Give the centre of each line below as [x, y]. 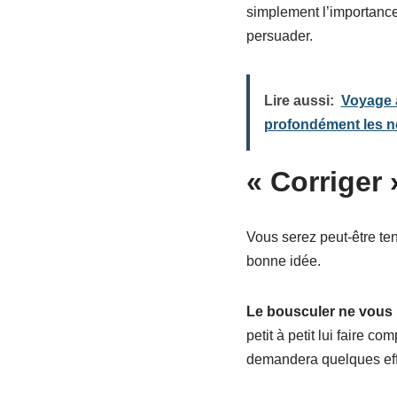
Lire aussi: [299, 100]
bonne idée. [283, 261]
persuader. [279, 35]
